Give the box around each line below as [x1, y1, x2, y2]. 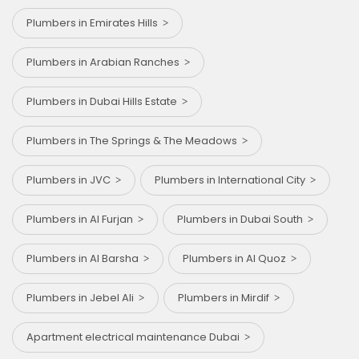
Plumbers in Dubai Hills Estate [26, 94, 182, 110]
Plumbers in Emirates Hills [26, 15, 163, 31]
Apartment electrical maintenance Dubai [26, 329, 244, 345]
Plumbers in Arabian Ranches [26, 54, 184, 71]
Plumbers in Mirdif [178, 290, 274, 306]
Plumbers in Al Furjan [26, 212, 138, 228]
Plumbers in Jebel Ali [26, 290, 139, 306]
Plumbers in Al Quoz [183, 251, 291, 267]
